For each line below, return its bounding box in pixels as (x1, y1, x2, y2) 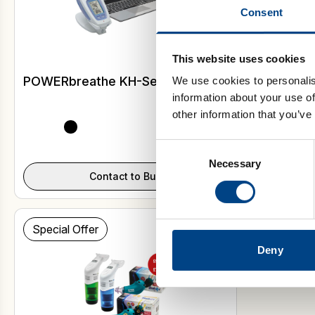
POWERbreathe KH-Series (23, 73, 180, 89)
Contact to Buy (89, 169, 162, 182)
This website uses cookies (172, 52, 305, 65)
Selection (155, 157, 198, 170)
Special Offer (32, 221, 98, 236)
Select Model (255, 146, 310, 157)
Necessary (209, 157, 261, 170)
